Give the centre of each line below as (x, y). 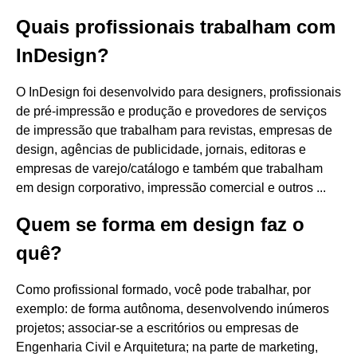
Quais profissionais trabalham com (176, 27)
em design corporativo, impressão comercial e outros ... (171, 188)
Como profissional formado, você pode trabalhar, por (163, 290)
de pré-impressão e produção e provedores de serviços (171, 111)
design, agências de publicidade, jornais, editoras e (161, 149)
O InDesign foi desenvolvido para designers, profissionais (178, 92)
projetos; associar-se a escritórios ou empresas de (157, 328)
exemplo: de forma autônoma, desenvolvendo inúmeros (173, 309)
